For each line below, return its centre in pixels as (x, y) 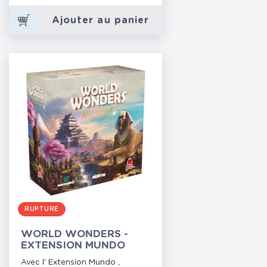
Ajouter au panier (100, 20)
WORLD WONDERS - (74, 234)
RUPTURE (42, 209)
